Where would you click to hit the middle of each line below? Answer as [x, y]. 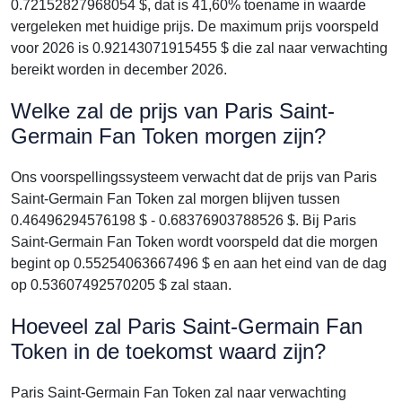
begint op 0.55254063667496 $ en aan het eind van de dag [199, 263]
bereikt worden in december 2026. [119, 70]
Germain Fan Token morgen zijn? [168, 136]
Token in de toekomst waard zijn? [168, 351]
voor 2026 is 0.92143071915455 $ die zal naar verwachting [199, 48]
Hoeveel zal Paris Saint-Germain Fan [187, 326]
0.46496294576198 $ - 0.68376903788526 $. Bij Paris [184, 220]
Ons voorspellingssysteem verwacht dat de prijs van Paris [194, 177]
